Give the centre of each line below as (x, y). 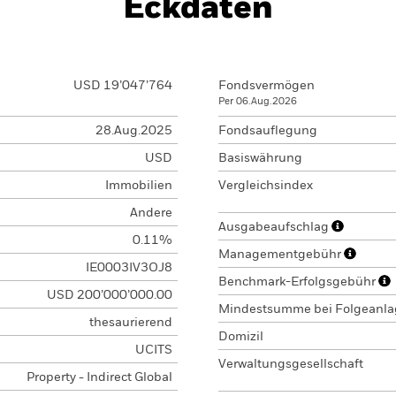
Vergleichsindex (266, 186)
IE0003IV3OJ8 (129, 268)
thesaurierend (130, 323)
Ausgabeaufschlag (275, 227)
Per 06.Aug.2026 (258, 101)
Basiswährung (260, 158)
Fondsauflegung (268, 131)
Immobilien (138, 186)
